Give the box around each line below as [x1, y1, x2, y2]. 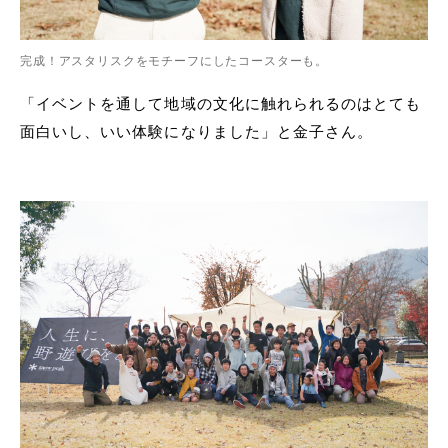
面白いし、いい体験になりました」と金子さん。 [20, 122, 374, 142]
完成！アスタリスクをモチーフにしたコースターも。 [20, 53, 329, 69]
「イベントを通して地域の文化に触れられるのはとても [20, 94, 422, 114]
